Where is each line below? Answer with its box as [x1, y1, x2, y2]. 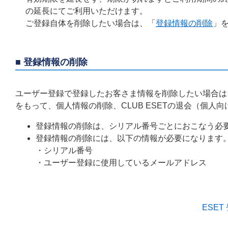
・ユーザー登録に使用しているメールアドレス [36, 158, 207, 167]
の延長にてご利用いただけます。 [25, 7, 148, 15]
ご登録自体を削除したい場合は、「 [25, 19, 156, 27]
